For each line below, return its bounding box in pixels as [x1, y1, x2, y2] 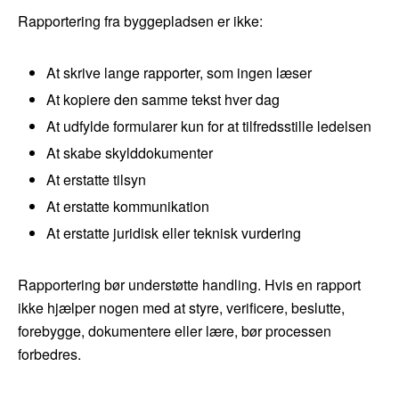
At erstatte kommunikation [46, 196, 209, 217]
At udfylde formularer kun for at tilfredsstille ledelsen [46, 116, 371, 137]
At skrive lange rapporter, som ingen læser [46, 62, 312, 84]
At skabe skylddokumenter [46, 142, 213, 164]
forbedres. [18, 344, 81, 365]
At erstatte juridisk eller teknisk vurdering [46, 223, 301, 244]
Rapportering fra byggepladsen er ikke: [18, 11, 263, 32]
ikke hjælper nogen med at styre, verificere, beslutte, [18, 297, 345, 319]
